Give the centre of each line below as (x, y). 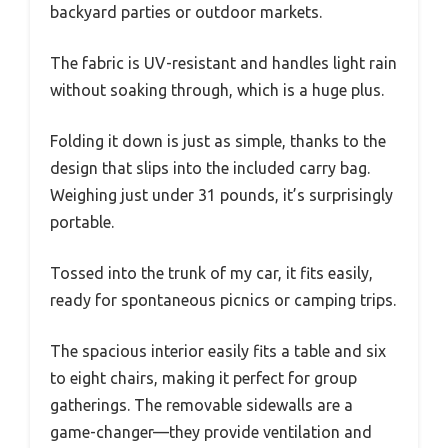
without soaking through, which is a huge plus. (217, 90)
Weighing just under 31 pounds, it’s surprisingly (221, 195)
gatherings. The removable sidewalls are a (201, 405)
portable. (82, 222)
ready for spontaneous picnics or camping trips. (223, 300)
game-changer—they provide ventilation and (211, 432)
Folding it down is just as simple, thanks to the (218, 141)
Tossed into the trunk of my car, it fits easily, (211, 273)
